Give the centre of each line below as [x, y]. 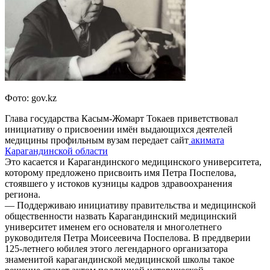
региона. [23, 194]
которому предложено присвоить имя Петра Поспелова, [121, 172]
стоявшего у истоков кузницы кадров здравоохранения [118, 183]
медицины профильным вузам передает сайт [97, 140]
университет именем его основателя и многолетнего [113, 227]
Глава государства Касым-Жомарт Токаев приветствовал [121, 118]
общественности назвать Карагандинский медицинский [121, 216]
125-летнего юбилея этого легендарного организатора [116, 248]
